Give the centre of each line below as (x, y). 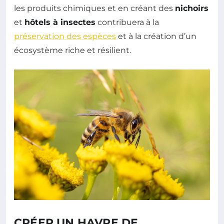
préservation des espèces (65, 36)
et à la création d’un (156, 36)
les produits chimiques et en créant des (94, 8)
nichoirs (192, 8)
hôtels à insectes (60, 22)
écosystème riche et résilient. (72, 50)
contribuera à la (127, 22)
